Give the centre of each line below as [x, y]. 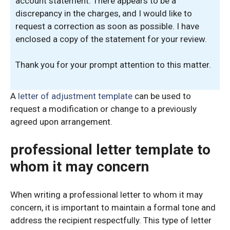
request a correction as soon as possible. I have [107, 26]
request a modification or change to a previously [103, 109]
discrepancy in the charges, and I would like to [104, 13]
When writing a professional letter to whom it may [107, 194]
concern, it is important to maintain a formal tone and [113, 207]
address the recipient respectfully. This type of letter [111, 220]
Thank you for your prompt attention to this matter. [113, 65]
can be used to [162, 96]
